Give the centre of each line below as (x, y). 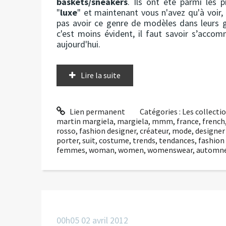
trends (144, 140)
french (214, 121)
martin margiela (85, 121)
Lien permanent (96, 111)
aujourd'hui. (78, 44)
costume (114, 140)
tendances (177, 140)
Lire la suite (101, 75)
